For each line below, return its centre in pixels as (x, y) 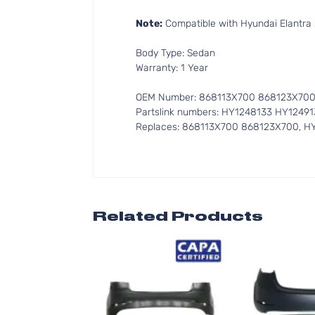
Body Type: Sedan (175, 53)
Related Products (178, 216)
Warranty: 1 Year (172, 68)
